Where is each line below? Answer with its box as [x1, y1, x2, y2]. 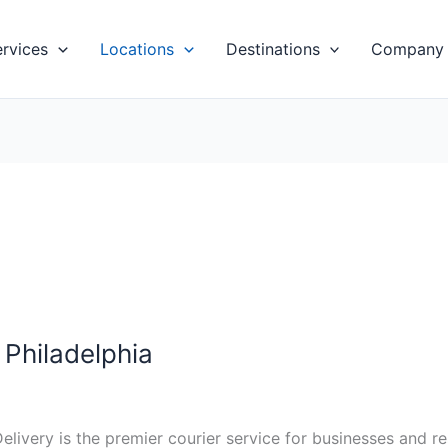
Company [371, 39, 445, 59]
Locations [99, 39, 174, 59]
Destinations [225, 39, 320, 59]
